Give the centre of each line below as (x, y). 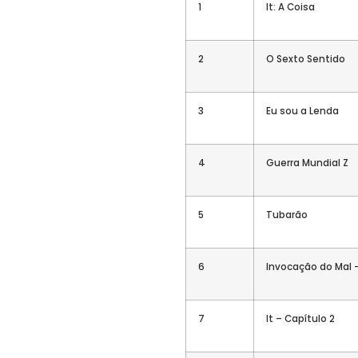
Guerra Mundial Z (307, 163)
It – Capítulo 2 (300, 318)
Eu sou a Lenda (302, 111)
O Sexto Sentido (306, 59)
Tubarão (287, 215)
